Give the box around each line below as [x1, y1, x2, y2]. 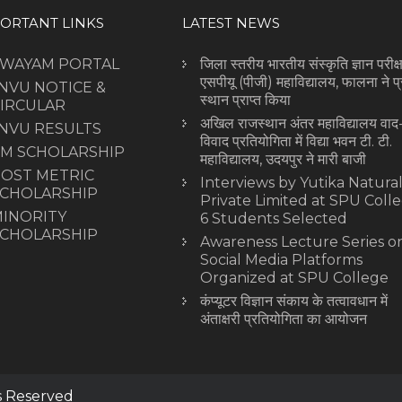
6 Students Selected [199, 209, 347, 227]
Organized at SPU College [199, 268, 389, 286]
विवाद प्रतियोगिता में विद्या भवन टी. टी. [199, 132, 392, 150]
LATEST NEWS [181, 13, 280, 31]
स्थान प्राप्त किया [199, 91, 291, 109]
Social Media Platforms [199, 250, 363, 268]
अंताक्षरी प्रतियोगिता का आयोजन [199, 310, 367, 328]
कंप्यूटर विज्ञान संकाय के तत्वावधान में [199, 292, 388, 310]
